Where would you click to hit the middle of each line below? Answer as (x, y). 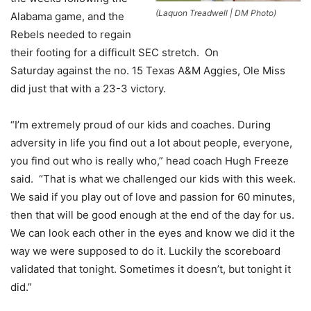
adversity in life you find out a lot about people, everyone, (151, 142)
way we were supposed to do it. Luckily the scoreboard (145, 251)
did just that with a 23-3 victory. (88, 88)
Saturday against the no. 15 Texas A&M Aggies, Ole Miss (148, 70)
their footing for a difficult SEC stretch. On (115, 52)
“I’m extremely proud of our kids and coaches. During (141, 124)
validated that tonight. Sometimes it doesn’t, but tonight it (151, 269)
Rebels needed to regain (71, 34)
